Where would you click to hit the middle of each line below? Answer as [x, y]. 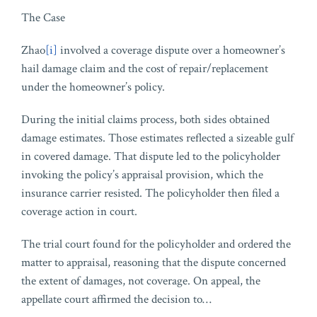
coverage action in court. [79, 212]
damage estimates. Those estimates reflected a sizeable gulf [157, 138]
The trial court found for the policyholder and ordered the [156, 244]
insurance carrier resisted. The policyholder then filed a [150, 194]
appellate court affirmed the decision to [112, 300]
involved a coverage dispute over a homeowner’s [171, 51]
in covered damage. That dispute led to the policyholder [151, 157]
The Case [43, 18]
